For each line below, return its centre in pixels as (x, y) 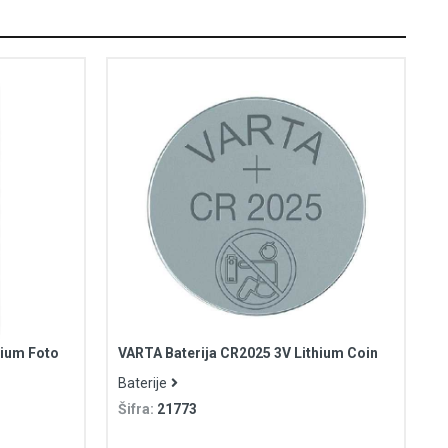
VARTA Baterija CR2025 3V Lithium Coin (247, 352)
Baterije (142, 382)
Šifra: (137, 408)
